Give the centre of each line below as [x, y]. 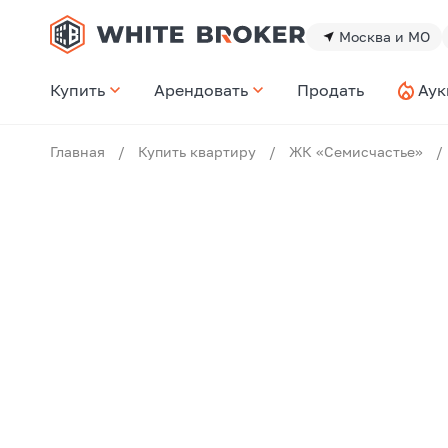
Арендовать [201, 90]
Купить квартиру [197, 151]
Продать [331, 90]
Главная [77, 151]
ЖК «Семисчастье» [356, 151]
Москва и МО [384, 36]
